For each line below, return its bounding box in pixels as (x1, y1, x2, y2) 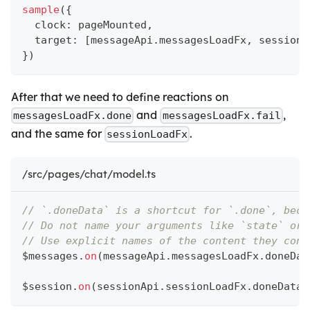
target (22, 33, 72, 46)
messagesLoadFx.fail (162, 109, 281, 122)
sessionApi (97, 280, 159, 293)
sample (22, 3, 60, 16)
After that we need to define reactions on (11, 89, 229, 104)
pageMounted (72, 18, 147, 31)
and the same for (11, 126, 104, 140)
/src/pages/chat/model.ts (22, 167, 156, 181)
